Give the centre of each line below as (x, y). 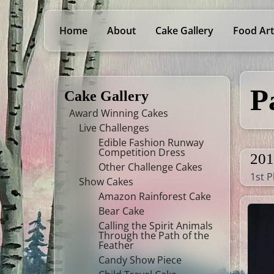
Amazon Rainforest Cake (155, 196)
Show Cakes (106, 182)
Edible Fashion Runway (151, 143)
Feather (116, 245)
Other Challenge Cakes (150, 167)
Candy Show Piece (140, 260)
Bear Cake (121, 211)
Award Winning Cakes (119, 113)
